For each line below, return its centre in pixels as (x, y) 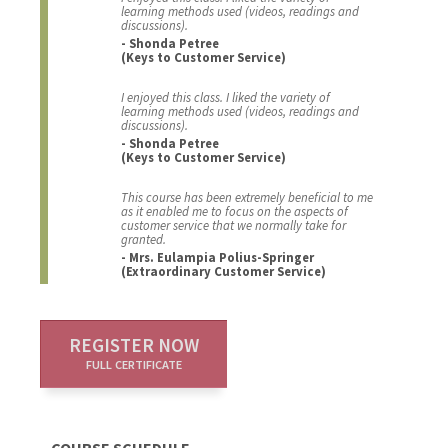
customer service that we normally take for (233, 225)
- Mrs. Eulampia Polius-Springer (217, 257)
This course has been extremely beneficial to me (246, 197)
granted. (143, 239)
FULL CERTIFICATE (134, 365)
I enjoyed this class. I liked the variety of (225, 97)
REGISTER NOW (134, 345)
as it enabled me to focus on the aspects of (234, 211)
